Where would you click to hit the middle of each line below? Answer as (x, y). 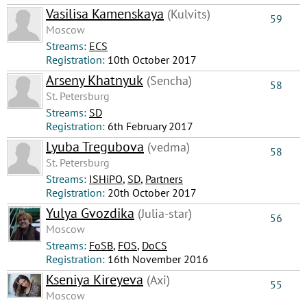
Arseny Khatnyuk (95, 80)
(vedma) (167, 147)
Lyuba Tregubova (95, 147)
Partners (164, 179)
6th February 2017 (150, 126)
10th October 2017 (152, 60)
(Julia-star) (163, 213)
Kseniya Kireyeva (95, 280)
